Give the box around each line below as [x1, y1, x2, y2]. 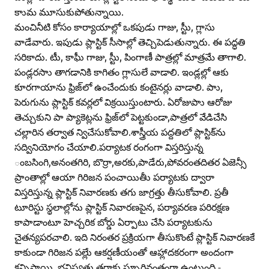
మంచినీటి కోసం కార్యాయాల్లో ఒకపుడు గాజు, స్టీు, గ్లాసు [14, 20, 215, 33]
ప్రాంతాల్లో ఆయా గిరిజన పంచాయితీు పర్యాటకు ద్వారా [14, 171, 214, 183]
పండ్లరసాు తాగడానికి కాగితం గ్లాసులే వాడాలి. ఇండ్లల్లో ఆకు [14, 65, 229, 78]
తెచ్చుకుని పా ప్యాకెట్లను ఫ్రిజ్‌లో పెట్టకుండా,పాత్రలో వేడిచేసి [14, 110, 227, 123]
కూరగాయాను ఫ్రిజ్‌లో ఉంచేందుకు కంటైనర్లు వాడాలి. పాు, [14, 80, 223, 93]
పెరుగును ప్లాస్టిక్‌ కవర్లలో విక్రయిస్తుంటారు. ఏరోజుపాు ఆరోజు [14, 95, 232, 108]
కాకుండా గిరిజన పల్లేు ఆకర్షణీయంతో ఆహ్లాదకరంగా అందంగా [14, 246, 234, 258]
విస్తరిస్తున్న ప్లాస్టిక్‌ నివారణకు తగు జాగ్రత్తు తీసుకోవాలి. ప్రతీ [14, 186, 229, 198]
